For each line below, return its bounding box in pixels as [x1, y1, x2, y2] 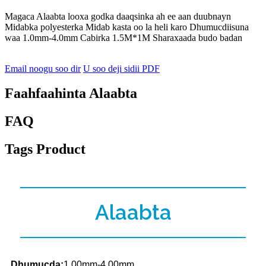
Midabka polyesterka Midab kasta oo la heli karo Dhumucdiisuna [5, 21, 249, 32]
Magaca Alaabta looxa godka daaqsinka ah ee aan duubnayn [5, 11, 231, 21]
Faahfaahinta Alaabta [5, 85, 137, 102]
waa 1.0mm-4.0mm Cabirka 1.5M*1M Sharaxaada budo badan [5, 32, 242, 43]
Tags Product [5, 141, 85, 157]
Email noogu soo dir [5, 63, 81, 74]
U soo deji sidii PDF [83, 63, 160, 74]
